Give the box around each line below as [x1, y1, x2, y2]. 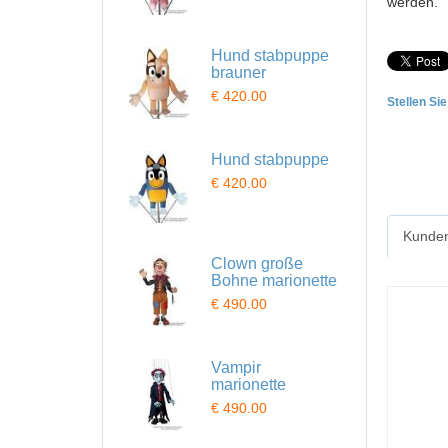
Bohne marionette [211, 272, 337, 289]
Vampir [211, 359, 261, 376]
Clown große [211, 255, 303, 272]
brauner [211, 64, 266, 81]
